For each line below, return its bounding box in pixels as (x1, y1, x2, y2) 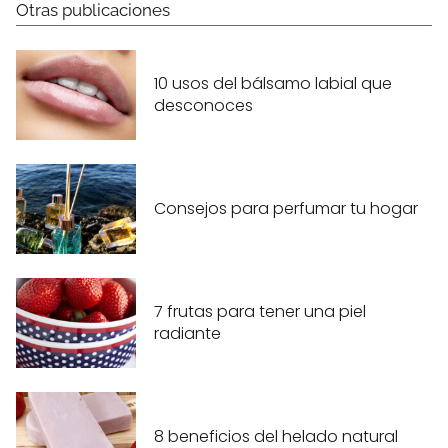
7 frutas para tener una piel (154, 300, 366, 324)
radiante (154, 322, 221, 346)
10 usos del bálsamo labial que (154, 72, 392, 96)
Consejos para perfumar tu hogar (154, 197, 418, 221)
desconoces (154, 94, 253, 118)
